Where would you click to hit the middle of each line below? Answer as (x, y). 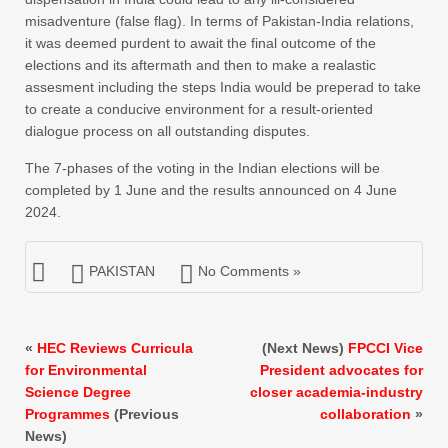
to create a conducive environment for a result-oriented (199, 109)
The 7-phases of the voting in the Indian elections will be (202, 168)
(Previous (144, 414)
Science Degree (78, 392)
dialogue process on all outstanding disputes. (167, 131)
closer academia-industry (336, 392)
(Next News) (305, 348)
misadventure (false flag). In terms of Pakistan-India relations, (219, 21)
